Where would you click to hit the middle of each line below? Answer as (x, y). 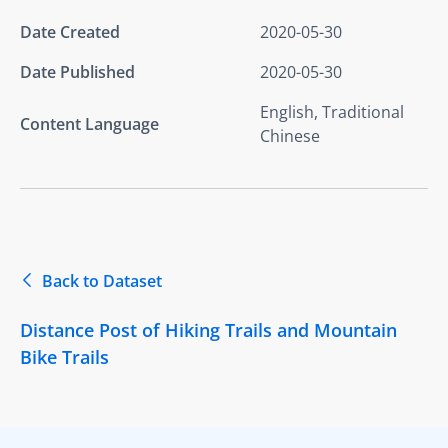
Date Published (77, 71)
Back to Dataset (102, 280)
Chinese (290, 135)
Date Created (70, 31)
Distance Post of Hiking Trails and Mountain (208, 329)
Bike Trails (64, 356)
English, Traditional (332, 111)
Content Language (89, 123)
